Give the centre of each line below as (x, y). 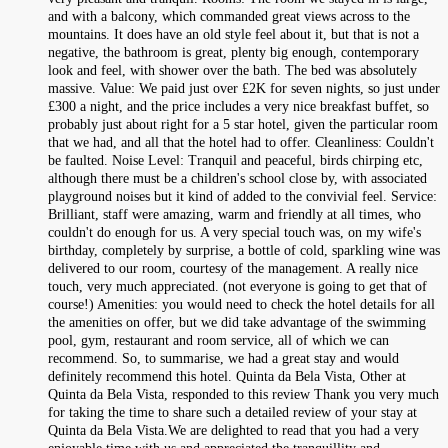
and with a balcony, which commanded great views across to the (229, 16)
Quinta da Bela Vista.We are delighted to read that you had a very (233, 430)
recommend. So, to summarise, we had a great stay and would (223, 358)
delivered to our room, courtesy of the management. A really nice (233, 268)
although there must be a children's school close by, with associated (237, 178)
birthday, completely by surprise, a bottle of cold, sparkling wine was (244, 250)
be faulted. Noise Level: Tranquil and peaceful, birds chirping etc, (235, 160)
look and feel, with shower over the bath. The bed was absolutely (232, 70)
